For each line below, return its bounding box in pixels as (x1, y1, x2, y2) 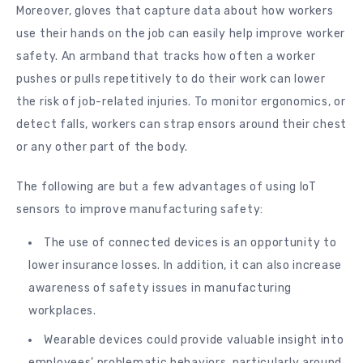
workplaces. (28, 303, 96, 318)
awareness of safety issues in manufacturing (28, 280, 293, 295)
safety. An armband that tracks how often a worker (16, 49, 316, 64)
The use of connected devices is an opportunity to (44, 235, 337, 250)
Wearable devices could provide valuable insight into (44, 332, 344, 347)
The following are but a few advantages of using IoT (16, 179, 317, 194)
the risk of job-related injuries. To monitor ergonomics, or (16, 95, 346, 109)
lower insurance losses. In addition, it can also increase (28, 258, 342, 272)
